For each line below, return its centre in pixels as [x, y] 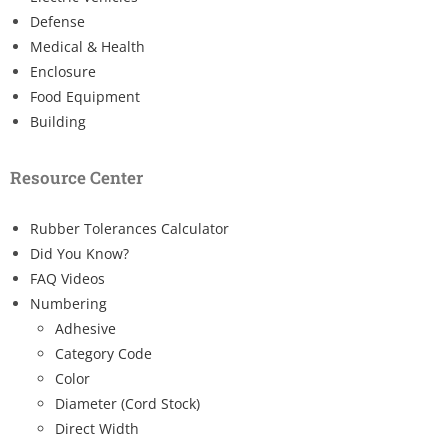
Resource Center [76, 177]
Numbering [68, 303]
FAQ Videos [67, 278]
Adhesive [85, 328]
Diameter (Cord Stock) [127, 403]
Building [58, 121]
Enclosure [63, 71]
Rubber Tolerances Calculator [129, 228]
